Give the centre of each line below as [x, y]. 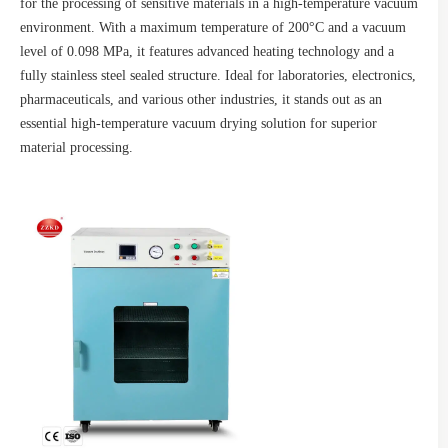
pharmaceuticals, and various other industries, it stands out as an [201, 99]
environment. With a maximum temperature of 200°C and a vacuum [213, 27]
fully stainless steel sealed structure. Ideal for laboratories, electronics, [218, 75]
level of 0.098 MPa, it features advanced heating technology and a [207, 51]
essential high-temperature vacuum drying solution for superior [198, 123]
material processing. [76, 147]
